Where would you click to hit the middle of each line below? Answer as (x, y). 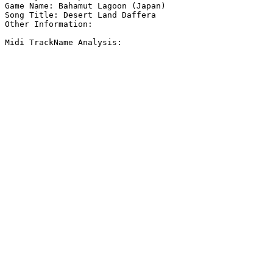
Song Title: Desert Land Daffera (80, 15)
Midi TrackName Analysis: (63, 43)
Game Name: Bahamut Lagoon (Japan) (85, 6)
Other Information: (51, 24)
